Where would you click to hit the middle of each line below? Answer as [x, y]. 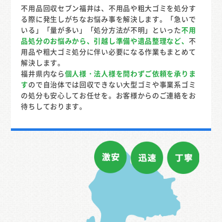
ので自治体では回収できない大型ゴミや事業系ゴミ [112, 84]
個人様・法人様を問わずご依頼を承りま [130, 73]
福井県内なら [43, 73]
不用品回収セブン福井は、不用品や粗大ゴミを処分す [109, 8]
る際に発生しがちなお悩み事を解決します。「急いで [109, 19]
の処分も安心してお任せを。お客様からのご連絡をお [109, 95]
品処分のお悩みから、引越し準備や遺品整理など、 [105, 40]
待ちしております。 [54, 106]
